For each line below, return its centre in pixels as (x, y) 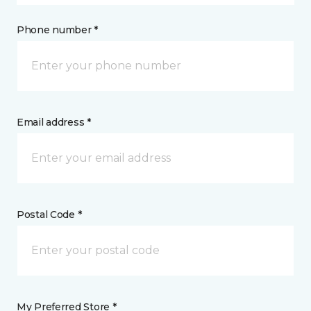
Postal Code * (49, 215)
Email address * (54, 123)
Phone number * (58, 30)
